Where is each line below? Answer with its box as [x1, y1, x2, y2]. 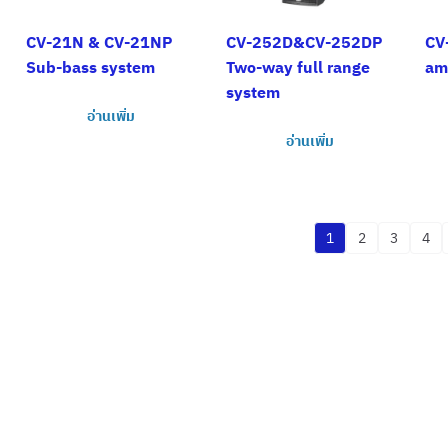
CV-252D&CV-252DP [225, 32, 383, 53]
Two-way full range [225, 57, 370, 78]
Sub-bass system [26, 57, 155, 78]
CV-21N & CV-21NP [26, 32, 173, 53]
